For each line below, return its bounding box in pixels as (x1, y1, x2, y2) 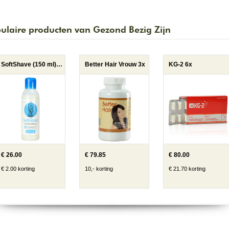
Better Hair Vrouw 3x (85, 61, 145, 68)
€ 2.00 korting (1, 166, 35, 172)
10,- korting (85, 166, 113, 172)
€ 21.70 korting (169, 166, 205, 172)
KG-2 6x (169, 61, 192, 68)
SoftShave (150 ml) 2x (56, 61, 62, 68)
